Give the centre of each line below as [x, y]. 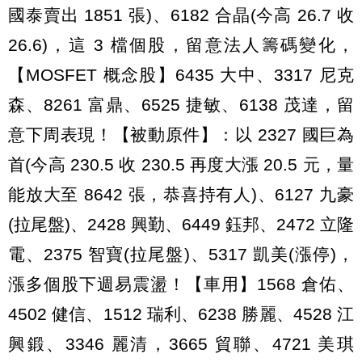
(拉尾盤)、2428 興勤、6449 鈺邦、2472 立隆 [181, 225]
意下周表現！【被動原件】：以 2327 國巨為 [181, 135]
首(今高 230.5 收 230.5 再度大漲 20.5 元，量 [181, 165]
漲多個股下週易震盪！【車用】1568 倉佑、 [181, 284]
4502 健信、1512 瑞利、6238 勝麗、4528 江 [181, 314]
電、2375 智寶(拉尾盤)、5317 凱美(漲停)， [181, 255]
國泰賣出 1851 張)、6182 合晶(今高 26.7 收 [181, 15]
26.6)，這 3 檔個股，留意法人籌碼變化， [181, 45]
